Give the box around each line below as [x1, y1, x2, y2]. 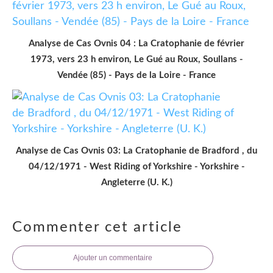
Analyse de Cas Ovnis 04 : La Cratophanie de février [29, 38, 244, 48]
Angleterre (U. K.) [101, 177, 172, 187]
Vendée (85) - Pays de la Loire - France [57, 70, 216, 80]
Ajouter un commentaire [73, 253, 152, 262]
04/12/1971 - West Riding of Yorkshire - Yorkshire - [28, 161, 245, 171]
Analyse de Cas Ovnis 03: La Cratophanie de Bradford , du [16, 146, 257, 155]
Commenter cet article [12, 219, 182, 235]
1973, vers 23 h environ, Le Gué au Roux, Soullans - [30, 54, 243, 64]
